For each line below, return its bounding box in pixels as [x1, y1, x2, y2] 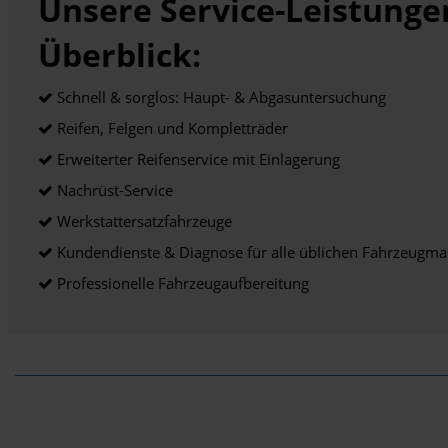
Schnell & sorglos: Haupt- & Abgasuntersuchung [53, 87, 386, 107]
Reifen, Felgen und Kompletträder [53, 118, 288, 138]
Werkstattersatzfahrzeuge [53, 211, 232, 231]
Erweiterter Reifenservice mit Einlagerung [53, 149, 340, 169]
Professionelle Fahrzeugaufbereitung [53, 273, 309, 293]
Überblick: [38, 33, 201, 76]
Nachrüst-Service [53, 180, 173, 200]
